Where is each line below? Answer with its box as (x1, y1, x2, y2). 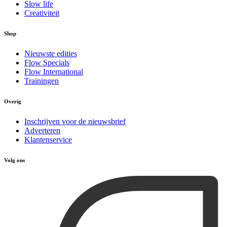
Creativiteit (24, 8, 59, 17)
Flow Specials (24, 58, 69, 67)
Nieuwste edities (24, 49, 77, 58)
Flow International (24, 67, 83, 76)
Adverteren (24, 126, 60, 135)
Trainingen (24, 76, 59, 85)
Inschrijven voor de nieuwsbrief (24, 117, 126, 126)
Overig (4, 98, 21, 104)
